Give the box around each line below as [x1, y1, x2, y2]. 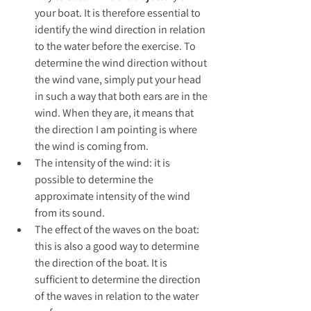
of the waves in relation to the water [35, 289, 201, 304]
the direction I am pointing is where [35, 122, 199, 137]
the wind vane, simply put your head [35, 72, 203, 87]
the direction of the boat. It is [35, 255, 169, 271]
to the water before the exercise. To [35, 39, 198, 54]
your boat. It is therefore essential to [35, 6, 203, 21]
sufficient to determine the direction [35, 272, 203, 287]
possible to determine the [35, 172, 155, 187]
